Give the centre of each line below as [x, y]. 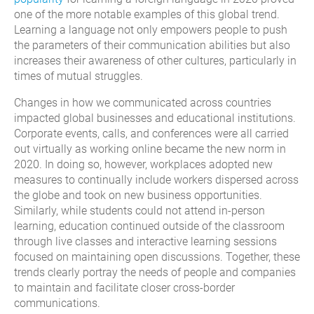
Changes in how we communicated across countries [143, 102]
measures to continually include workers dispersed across [156, 179]
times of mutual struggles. [78, 76]
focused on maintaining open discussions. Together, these [157, 257]
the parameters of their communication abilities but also [152, 45]
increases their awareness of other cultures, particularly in [155, 60]
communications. [57, 303]
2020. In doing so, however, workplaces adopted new [143, 164]
